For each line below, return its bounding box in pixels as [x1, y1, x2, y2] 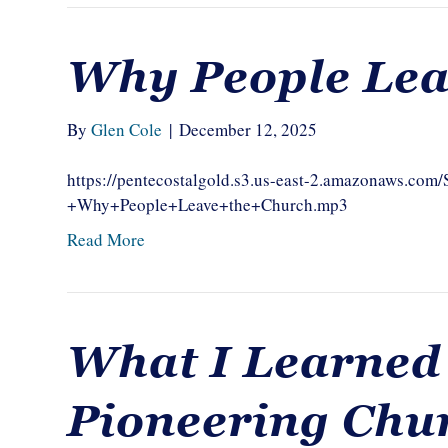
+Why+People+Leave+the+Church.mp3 [67, 193, 349, 216]
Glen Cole [91, 118, 163, 141]
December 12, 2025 [179, 118, 318, 141]
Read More [67, 228, 146, 251]
